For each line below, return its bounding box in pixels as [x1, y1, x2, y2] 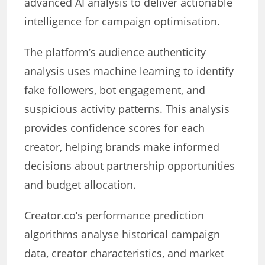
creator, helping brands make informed [24, 140, 220, 154]
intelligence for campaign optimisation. [24, 14, 221, 29]
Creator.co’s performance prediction [24, 208, 205, 223]
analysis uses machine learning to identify [24, 64, 234, 79]
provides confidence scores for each [24, 121, 205, 135]
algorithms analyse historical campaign [24, 227, 221, 242]
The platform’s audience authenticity [24, 45, 206, 60]
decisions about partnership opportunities [24, 159, 235, 173]
